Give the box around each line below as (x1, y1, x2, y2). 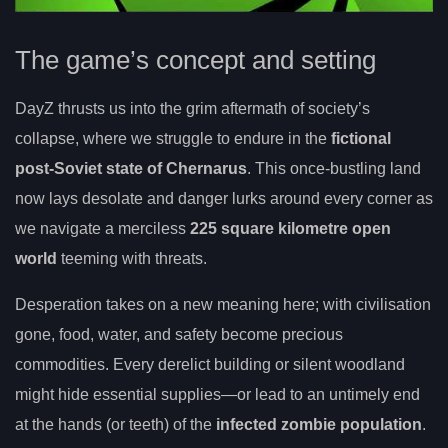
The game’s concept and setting (15, 45, 376, 74)
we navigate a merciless (15, 219, 190, 237)
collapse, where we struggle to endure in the (15, 129, 331, 147)
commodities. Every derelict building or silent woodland (15, 355, 405, 373)
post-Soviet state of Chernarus (15, 159, 247, 177)
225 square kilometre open (190, 219, 391, 237)
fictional (331, 129, 391, 147)
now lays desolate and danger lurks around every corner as (15, 189, 433, 207)
